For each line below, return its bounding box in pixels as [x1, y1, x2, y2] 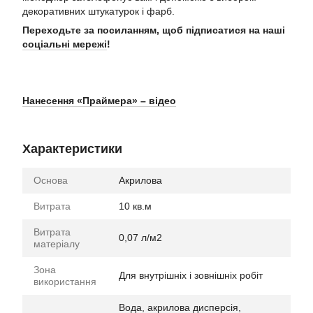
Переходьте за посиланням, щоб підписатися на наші [22, 24, 285, 36]
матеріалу [34, 238, 80, 249]
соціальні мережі [22, 38, 107, 50]
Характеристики [22, 141, 122, 156]
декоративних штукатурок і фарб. [22, 5, 175, 17]
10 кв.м [119, 200, 152, 212]
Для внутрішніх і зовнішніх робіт [119, 269, 263, 281]
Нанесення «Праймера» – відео [22, 94, 176, 106]
